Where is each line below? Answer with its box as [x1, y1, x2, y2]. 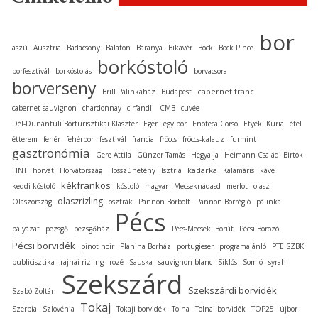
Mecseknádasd [174, 181, 221, 192]
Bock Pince [219, 43, 253, 53]
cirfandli [127, 103, 154, 114]
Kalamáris [223, 165, 254, 176]
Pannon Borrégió [196, 197, 251, 207]
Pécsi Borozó [239, 224, 279, 234]
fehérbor [66, 134, 94, 145]
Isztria [161, 165, 182, 176]
